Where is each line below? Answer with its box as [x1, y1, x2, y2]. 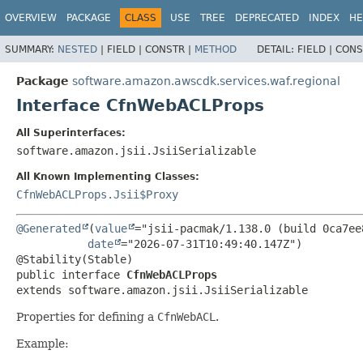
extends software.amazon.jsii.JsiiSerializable [16, 283, 308, 297]
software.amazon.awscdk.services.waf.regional [72, 74, 340, 88]
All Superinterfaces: [16, 126, 126, 139]
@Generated [16, 221, 81, 235]
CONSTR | [145, 43, 194, 55]
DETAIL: [257, 43, 297, 55]
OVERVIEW [5, 12, 57, 23]
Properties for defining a [16, 310, 157, 323]
